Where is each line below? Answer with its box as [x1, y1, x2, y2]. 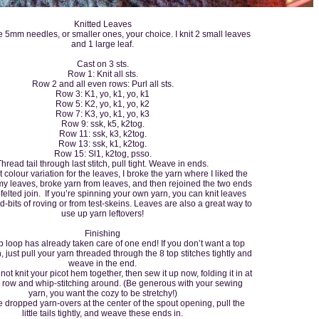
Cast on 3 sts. [76, 58, 129, 69]
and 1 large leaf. [71, 38, 134, 49]
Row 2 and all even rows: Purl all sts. [31, 78, 174, 89]
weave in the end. [68, 258, 137, 268]
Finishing [85, 228, 120, 239]
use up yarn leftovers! [61, 208, 144, 219]
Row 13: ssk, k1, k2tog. [58, 138, 147, 149]
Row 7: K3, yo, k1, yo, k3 [56, 108, 150, 119]
